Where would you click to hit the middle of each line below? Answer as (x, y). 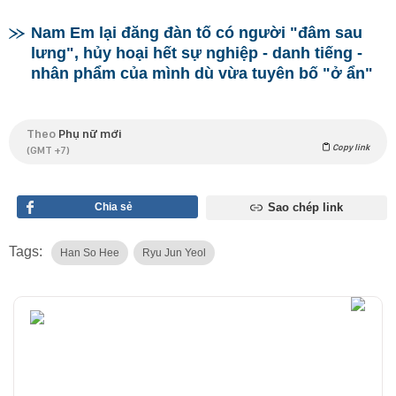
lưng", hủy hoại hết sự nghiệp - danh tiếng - (197, 53)
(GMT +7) (48, 150)
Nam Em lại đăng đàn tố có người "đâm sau (197, 32)
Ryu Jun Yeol (174, 252)
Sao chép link (305, 207)
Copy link (350, 146)
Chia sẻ (114, 206)
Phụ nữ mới (90, 133)
